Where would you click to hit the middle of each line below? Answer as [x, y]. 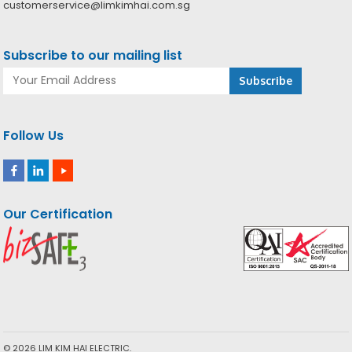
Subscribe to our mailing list [93, 55]
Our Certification [58, 214]
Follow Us [34, 135]
